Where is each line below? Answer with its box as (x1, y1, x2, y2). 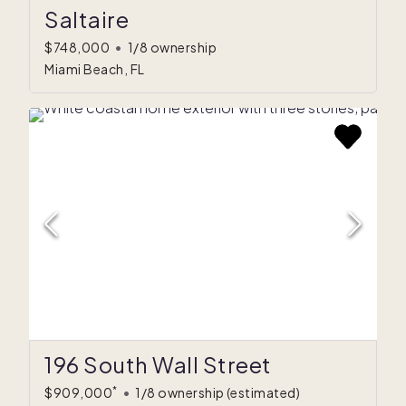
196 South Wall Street (44, 351, 272, 379)
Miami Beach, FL (44, 61, 145, 78)
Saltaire (44, 5, 129, 34)
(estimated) (226, 384, 300, 401)
